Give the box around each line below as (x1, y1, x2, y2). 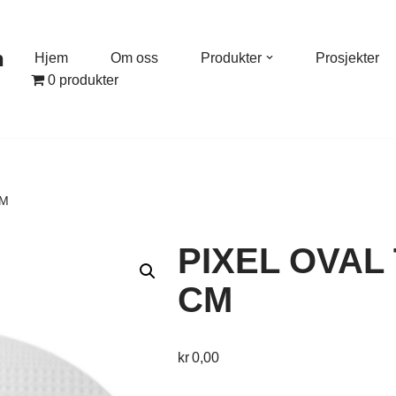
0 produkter (48, 72, 118, 88)
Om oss (110, 50, 158, 66)
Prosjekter (316, 50, 379, 66)
